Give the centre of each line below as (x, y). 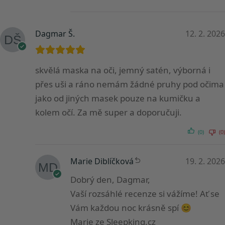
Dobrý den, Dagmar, (110, 180)
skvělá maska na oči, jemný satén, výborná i (123, 70)
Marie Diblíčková (102, 161)
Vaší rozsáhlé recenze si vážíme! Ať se (145, 194)
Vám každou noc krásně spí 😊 (131, 208)
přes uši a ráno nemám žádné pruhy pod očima (130, 84)
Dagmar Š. (55, 34)
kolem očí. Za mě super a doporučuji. (108, 113)
